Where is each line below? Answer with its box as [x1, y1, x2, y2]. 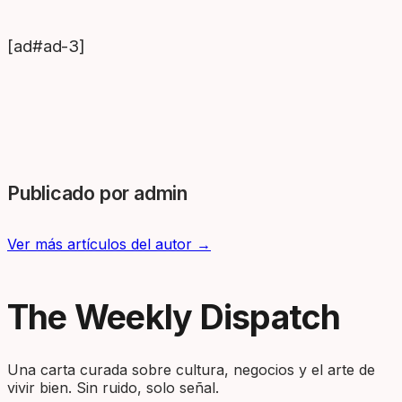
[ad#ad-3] [7, 36, 86, 57]
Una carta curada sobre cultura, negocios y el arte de [7, 361, 375, 380]
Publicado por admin [7, 181, 188, 205]
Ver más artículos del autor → [7, 235, 211, 254]
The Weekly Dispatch [7, 297, 341, 338]
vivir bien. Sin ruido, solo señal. [7, 379, 219, 398]
